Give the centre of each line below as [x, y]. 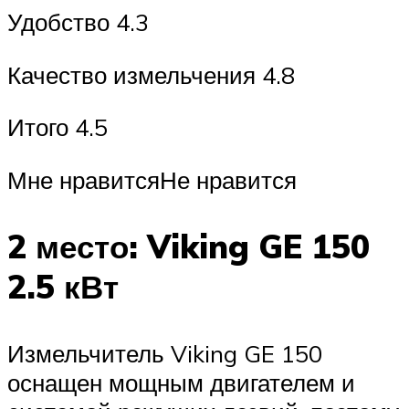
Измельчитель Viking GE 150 [165, 354]
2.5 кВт [63, 286]
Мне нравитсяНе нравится [152, 179]
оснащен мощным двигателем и [181, 383]
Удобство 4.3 [78, 22]
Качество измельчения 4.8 [151, 74]
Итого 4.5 [58, 127]
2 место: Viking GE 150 [189, 246]
